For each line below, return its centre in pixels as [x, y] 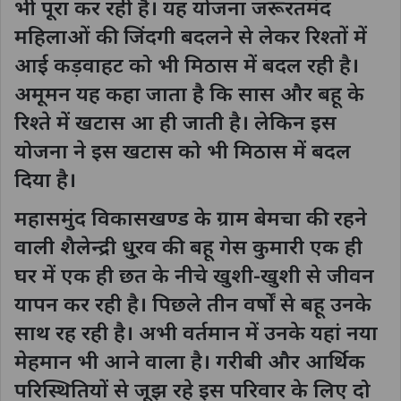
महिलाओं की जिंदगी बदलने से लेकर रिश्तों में [191, 35]
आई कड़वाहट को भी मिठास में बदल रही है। [187, 64]
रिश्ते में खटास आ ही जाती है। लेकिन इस [175, 121]
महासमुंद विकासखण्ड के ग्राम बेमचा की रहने [191, 218]
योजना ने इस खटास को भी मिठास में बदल [183, 150]
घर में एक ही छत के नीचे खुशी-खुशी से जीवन [194, 275]
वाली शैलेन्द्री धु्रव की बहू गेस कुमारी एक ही [188, 247]
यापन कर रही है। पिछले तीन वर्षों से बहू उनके [193, 304]
